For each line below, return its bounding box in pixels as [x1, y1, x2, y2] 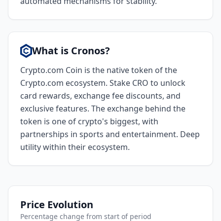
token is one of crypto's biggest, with [20, 116, 158, 127]
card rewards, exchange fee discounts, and [20, 90, 181, 101]
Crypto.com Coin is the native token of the [20, 65, 177, 75]
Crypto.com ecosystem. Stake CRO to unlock [20, 77, 185, 88]
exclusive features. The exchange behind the [20, 103, 185, 114]
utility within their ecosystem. [20, 142, 130, 152]
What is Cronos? [32, 44, 110, 57]
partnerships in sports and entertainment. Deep [20, 129, 200, 140]
